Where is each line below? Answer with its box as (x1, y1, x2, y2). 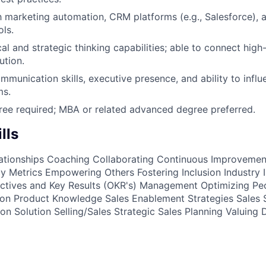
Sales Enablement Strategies (105, 192, 233, 204)
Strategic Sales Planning (114, 205, 223, 217)
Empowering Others (45, 166, 134, 178)
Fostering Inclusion (137, 166, 221, 178)
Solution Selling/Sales (14, 205, 111, 217)
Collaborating (93, 153, 154, 165)
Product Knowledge (14, 192, 102, 204)
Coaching (47, 153, 90, 165)
